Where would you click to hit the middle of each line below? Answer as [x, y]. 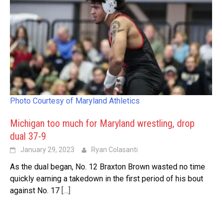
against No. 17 [35, 190]
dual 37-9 [28, 136]
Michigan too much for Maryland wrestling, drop [102, 123]
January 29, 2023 [47, 149]
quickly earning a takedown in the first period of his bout [107, 178]
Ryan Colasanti [114, 149]
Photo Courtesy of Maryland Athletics [75, 101]
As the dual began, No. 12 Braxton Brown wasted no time [108, 166]
